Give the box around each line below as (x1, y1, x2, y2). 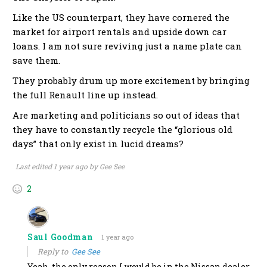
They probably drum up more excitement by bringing (13, 74, 250, 87)
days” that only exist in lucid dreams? (13, 138, 184, 150)
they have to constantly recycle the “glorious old (13, 123, 232, 136)
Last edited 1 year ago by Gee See (15, 162, 125, 172)
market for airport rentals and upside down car (13, 26, 226, 38)
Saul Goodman (27, 231, 94, 243)
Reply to (38, 246, 72, 257)
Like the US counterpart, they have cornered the (13, 11, 229, 24)
